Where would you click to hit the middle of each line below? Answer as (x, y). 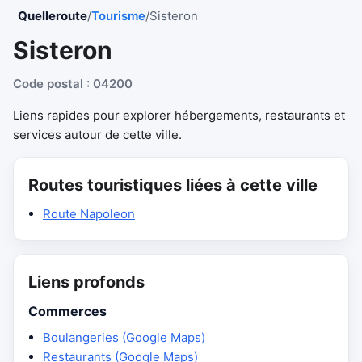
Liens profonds (86, 282)
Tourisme (118, 16)
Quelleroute (53, 16)
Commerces (67, 311)
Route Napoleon (89, 214)
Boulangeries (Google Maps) (124, 337)
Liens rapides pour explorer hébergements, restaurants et (179, 115)
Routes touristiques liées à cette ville (173, 185)
